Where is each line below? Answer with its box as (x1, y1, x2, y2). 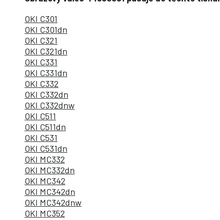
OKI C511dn (25, 121, 66, 133)
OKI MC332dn (25, 165, 75, 176)
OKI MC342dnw (25, 197, 82, 208)
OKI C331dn (25, 67, 67, 79)
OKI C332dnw (25, 100, 75, 111)
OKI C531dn (25, 143, 67, 154)
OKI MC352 (25, 208, 65, 219)
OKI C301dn (25, 24, 67, 35)
